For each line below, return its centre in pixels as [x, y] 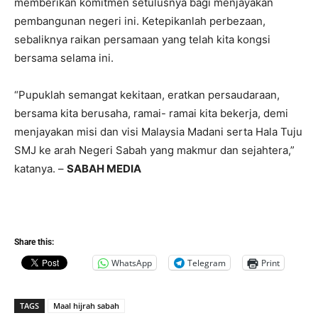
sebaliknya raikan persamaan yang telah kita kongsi [142, 40]
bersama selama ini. [64, 58]
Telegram [207, 263]
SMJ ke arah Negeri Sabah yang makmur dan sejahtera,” [154, 150]
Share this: [34, 242]
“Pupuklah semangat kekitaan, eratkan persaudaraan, [147, 95]
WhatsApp [132, 263]
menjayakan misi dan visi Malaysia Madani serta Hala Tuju [158, 132]
